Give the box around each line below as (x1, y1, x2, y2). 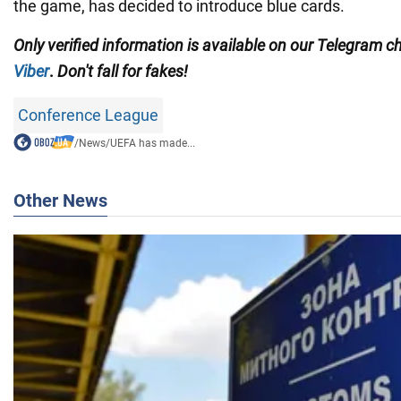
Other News (13, 190, 107, 212)
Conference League (18, 106, 158, 125)
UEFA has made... (109, 137, 195, 150)
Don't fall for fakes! (57, 62, 188, 81)
